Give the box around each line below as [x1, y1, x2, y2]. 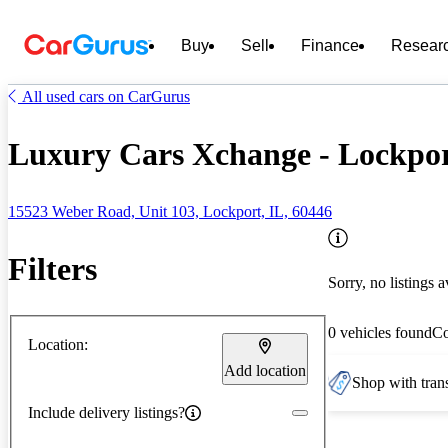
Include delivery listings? [28, 403, 185, 421]
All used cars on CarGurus [22, 88, 190, 105]
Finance [301, 37, 359, 54]
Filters [8, 251, 97, 288]
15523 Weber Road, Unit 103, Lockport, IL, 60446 [8, 202, 332, 220]
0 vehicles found [328, 323, 432, 341]
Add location [224, 361, 306, 379]
